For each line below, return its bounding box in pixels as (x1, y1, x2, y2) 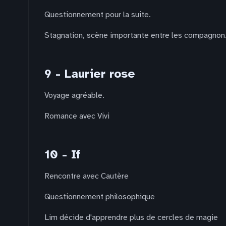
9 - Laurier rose (44, 66, 135, 81)
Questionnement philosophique (44, 192, 155, 202)
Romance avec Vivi (44, 111, 109, 121)
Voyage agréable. (44, 90, 104, 100)
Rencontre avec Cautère (44, 171, 129, 181)
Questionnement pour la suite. (44, 10, 151, 20)
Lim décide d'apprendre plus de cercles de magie (44, 212, 218, 222)
